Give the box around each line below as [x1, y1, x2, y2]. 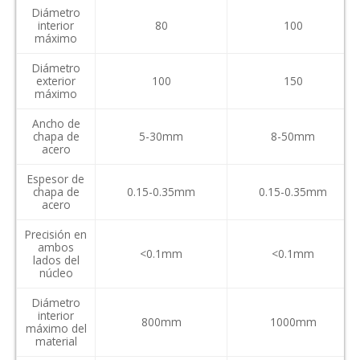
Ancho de [31, 115, 80, 131]
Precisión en [25, 226, 87, 242]
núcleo [39, 264, 73, 280]
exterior [36, 72, 76, 88]
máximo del [25, 320, 87, 336]
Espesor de [27, 170, 84, 186]
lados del [32, 252, 80, 268]
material [35, 333, 77, 349]
